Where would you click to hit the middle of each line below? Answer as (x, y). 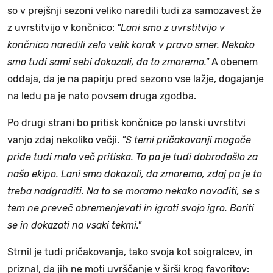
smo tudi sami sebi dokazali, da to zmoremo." (109, 62)
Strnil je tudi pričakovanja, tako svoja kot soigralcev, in (130, 252)
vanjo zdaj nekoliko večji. (65, 140)
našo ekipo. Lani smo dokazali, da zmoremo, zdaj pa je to (135, 174)
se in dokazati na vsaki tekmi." (74, 225)
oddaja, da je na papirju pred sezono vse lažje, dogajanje (136, 79)
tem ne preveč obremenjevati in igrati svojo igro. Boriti (131, 208)
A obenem (235, 62)
